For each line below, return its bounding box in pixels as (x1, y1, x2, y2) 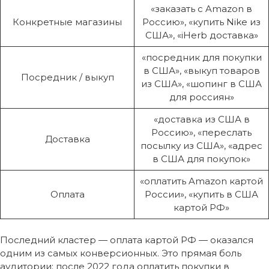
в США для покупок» (153, 153, 250, 165)
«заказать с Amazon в (151, 2, 252, 14)
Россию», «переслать (151, 126, 252, 138)
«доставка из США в (153, 113, 250, 125)
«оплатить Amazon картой (140, 175, 263, 187)
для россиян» (169, 91, 234, 103)
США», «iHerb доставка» (145, 29, 258, 41)
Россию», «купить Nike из (142, 16, 261, 28)
